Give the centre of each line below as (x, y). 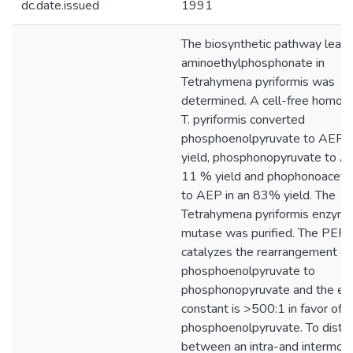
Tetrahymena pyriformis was (258, 82)
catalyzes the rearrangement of (266, 252)
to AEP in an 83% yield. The (258, 195)
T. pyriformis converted (243, 120)
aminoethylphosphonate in (253, 63)
